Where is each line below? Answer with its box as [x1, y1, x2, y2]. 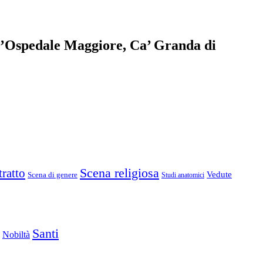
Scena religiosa [80, 165, 159, 180]
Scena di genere [28, 170, 77, 179]
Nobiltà [2, 229, 30, 240]
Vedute [207, 169, 232, 179]
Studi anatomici [161, 170, 204, 179]
